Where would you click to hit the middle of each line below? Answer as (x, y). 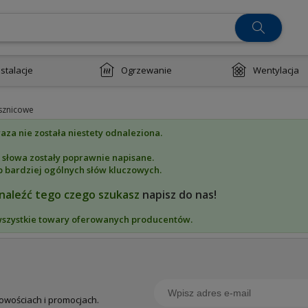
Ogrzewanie (146, 70)
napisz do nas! (179, 195)
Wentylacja (276, 70)
